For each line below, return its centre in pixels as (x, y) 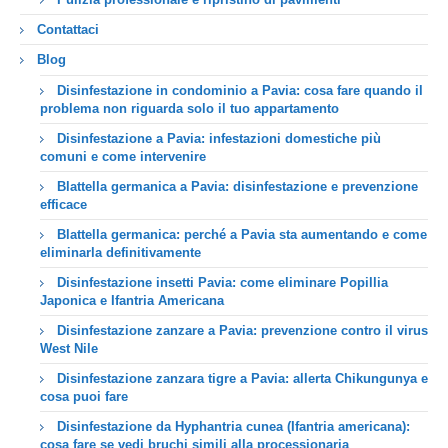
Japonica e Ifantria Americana (132, 300)
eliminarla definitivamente (120, 252)
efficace (63, 204)
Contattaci (68, 29)
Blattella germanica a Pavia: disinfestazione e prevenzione (237, 186)
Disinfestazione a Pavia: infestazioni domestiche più (219, 138)
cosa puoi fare (84, 396)
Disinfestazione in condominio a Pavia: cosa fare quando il (240, 90)
